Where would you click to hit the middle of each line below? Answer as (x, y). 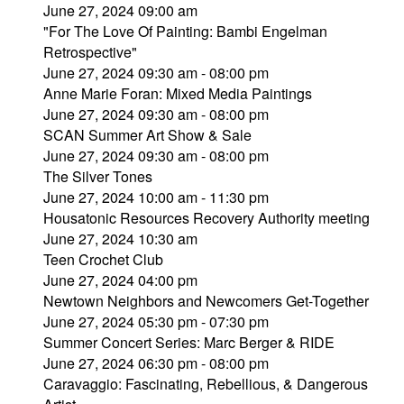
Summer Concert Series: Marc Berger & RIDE (189, 342)
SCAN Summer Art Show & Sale (147, 135)
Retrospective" (90, 52)
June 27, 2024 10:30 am (120, 239)
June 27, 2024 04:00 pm (120, 280)
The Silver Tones (98, 176)
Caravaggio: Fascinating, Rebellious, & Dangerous (206, 384)
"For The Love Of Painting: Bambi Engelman (185, 31)
